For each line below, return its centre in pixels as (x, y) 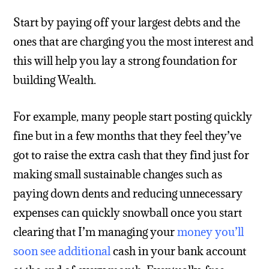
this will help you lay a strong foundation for (125, 61)
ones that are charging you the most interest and (134, 42)
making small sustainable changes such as (118, 174)
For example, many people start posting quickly (133, 116)
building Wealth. (55, 80)
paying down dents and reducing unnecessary (128, 193)
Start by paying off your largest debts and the (127, 23)
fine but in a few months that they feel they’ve (128, 135)
